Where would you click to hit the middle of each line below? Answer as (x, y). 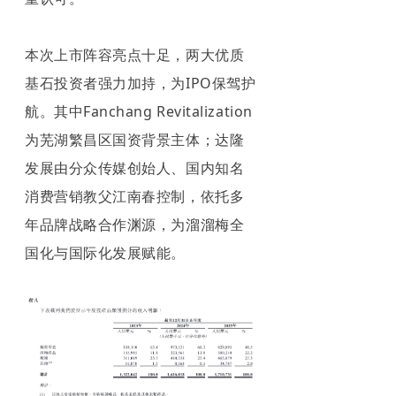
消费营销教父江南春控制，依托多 (135, 196)
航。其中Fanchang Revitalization (139, 111)
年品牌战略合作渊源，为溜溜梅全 (135, 224)
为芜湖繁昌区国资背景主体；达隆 (135, 139)
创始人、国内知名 (186, 168)
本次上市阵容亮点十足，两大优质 (135, 54)
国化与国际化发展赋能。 (105, 252)
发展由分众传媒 (76, 168)
